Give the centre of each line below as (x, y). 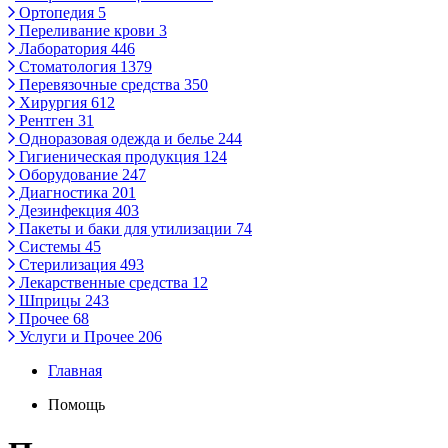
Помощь (76, 404)
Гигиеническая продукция (109, 156)
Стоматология (67, 66)
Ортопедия (56, 12)
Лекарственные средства (103, 282)
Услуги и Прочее (76, 336)
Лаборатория (63, 48)
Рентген (46, 120)
